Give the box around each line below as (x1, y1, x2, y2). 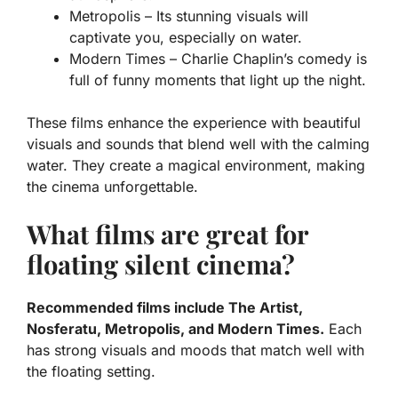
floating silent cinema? (27, 246, 295, 281)
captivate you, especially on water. (69, 28, 302, 46)
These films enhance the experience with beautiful (27, 113, 361, 131)
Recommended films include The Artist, (27, 298, 303, 316)
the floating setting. (27, 362, 155, 380)
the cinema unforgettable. (27, 177, 198, 195)
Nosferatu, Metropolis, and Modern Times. (27, 319, 324, 338)
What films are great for (27, 216, 308, 251)
